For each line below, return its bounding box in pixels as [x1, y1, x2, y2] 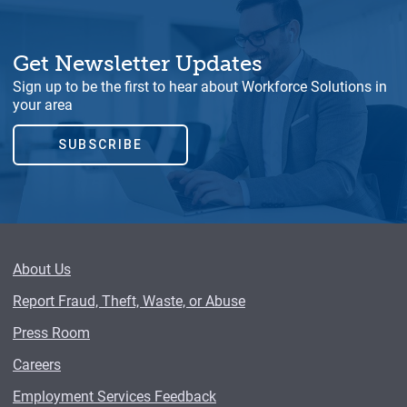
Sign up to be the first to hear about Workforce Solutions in [13, 75, 387, 95]
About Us [13, 258, 71, 278]
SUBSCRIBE [58, 137, 143, 153]
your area [13, 94, 73, 114]
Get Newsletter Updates [13, 49, 263, 76]
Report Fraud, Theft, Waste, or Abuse [13, 290, 245, 310]
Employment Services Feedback [13, 385, 216, 405]
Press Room [13, 322, 90, 342]
